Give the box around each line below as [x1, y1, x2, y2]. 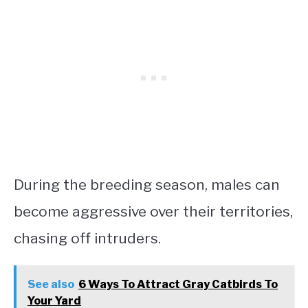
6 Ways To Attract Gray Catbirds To [78, 277, 278, 291]
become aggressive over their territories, [14, 202, 293, 220]
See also [27, 277, 74, 291]
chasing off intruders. [14, 229, 164, 247]
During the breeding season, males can [14, 175, 280, 193]
